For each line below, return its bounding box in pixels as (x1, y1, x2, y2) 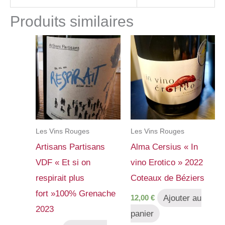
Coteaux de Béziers (130, 173, 204, 183)
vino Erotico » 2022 (130, 157, 203, 167)
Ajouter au (163, 193, 202, 203)
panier (130, 208, 154, 218)
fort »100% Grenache (36, 188, 116, 198)
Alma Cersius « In (130, 142, 198, 152)
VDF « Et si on (36, 157, 90, 167)
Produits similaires (10, 13, 134, 30)
